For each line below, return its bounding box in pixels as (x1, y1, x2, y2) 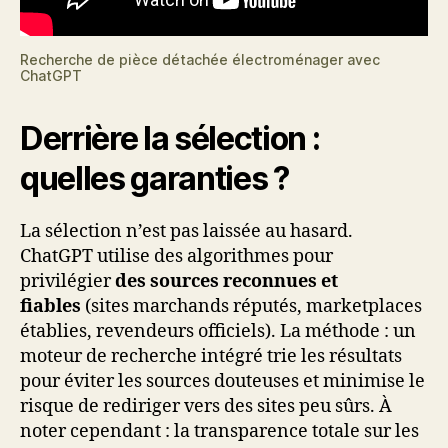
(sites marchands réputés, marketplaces (81, 294, 422, 318)
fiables (20, 294, 81, 318)
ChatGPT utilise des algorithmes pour (20, 244, 333, 268)
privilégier (20, 269, 115, 293)
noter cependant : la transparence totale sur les (20, 419, 419, 443)
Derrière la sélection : (20, 118, 320, 158)
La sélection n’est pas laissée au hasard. (20, 219, 353, 243)
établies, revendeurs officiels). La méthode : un (20, 319, 416, 343)
